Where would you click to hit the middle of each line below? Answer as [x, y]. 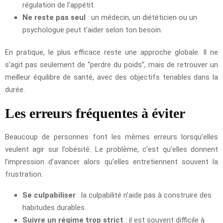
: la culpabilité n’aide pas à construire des [144, 195]
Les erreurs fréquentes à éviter [95, 113]
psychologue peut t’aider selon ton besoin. [92, 30]
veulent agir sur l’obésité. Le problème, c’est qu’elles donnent [111, 150]
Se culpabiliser [49, 195]
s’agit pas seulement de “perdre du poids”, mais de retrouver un [111, 65]
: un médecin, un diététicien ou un [141, 18]
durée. [15, 90]
